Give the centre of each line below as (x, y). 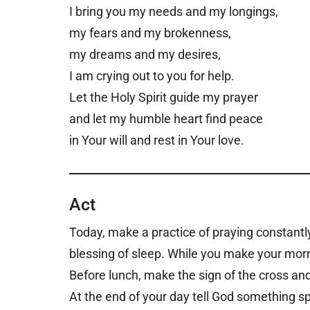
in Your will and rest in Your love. (158, 140)
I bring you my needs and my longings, (174, 11)
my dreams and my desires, (145, 54)
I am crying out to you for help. (152, 75)
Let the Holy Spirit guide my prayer (164, 97)
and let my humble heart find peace (166, 118)
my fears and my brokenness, (152, 33)
